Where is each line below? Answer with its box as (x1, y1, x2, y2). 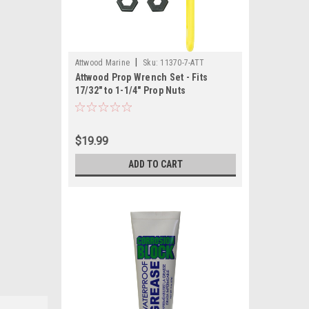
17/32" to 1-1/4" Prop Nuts (74, 85, 186, 96)
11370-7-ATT (160, 58, 204, 68)
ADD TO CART (128, 159, 183, 170)
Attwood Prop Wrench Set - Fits (74, 72, 208, 83)
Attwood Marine (74, 58, 130, 68)
